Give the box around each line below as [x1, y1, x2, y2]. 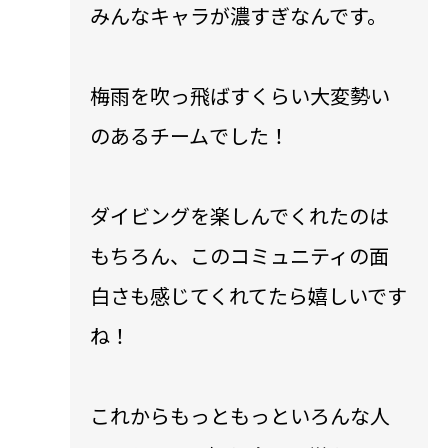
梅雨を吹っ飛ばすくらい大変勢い [90, 80, 390, 110]
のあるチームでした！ [90, 120, 289, 150]
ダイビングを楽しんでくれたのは [90, 200, 389, 230]
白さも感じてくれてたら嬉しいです [90, 280, 407, 310]
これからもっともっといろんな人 [90, 400, 390, 430]
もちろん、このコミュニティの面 [90, 240, 389, 270]
